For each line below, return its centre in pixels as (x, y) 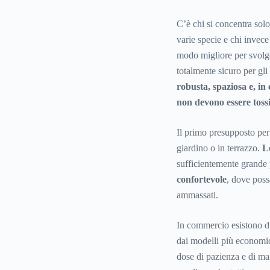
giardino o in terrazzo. (219, 148)
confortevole (201, 180)
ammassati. (197, 195)
